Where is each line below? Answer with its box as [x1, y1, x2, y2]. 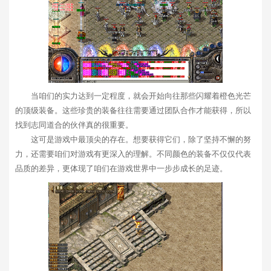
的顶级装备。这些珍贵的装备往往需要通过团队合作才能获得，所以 [15, 106, 251, 116]
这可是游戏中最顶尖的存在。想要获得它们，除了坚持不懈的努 [31, 135, 251, 145]
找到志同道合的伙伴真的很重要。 [15, 120, 133, 130]
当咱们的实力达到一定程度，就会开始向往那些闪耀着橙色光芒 [31, 91, 251, 101]
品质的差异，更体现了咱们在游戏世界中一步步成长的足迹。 [15, 164, 227, 174]
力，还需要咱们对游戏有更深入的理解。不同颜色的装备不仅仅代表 [15, 149, 251, 159]
